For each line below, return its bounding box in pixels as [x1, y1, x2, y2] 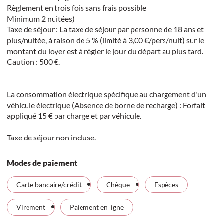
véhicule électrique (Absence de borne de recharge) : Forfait [6, 100, 205, 110]
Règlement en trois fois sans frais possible [6, 2, 146, 12]
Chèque [106, 180, 130, 189]
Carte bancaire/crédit [16, 180, 82, 189]
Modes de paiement [6, 158, 77, 167]
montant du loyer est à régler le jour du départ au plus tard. [6, 46, 203, 55]
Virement [16, 202, 45, 211]
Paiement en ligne [69, 202, 124, 211]
